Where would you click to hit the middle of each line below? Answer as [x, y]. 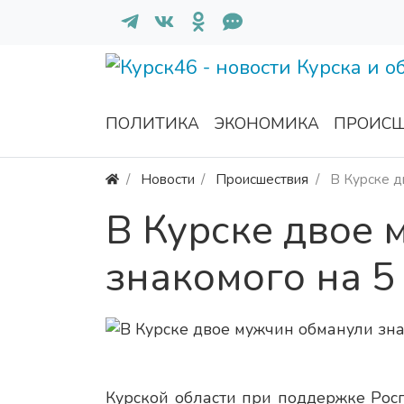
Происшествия [262, 179]
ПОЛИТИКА [152, 124]
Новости [167, 179]
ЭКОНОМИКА [266, 124]
